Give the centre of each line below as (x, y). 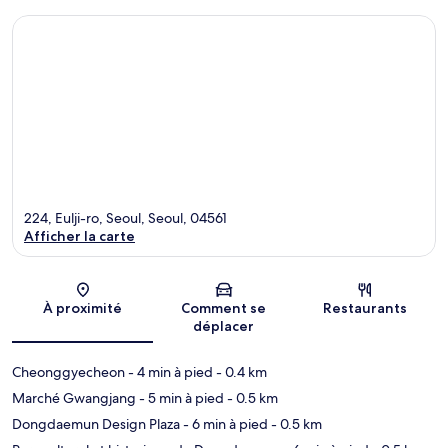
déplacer (224, 325)
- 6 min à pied (224, 423)
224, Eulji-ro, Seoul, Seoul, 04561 (125, 217)
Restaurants (365, 307)
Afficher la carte (79, 235)
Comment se (224, 307)
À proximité (83, 307)
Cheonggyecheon (68, 371)
